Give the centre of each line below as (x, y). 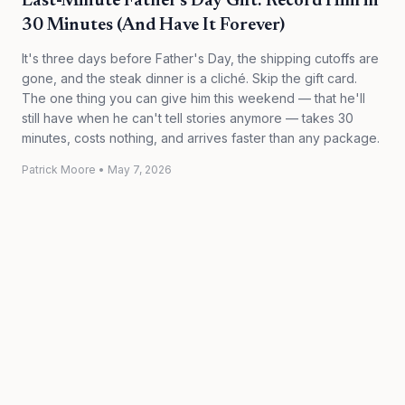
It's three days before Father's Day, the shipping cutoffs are (200, 58)
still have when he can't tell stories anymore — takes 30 (188, 118)
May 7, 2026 (140, 170)
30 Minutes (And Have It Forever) (153, 25)
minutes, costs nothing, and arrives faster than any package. (201, 138)
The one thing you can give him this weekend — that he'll (193, 98)
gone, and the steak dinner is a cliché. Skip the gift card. (189, 78)
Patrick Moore (59, 170)
